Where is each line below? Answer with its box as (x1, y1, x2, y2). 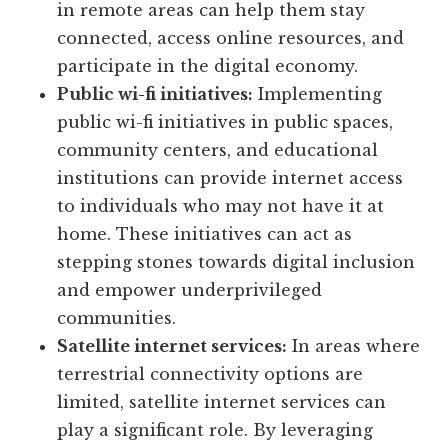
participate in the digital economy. (57, 56, 359, 77)
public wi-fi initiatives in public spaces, (57, 112, 394, 133)
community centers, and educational (57, 140, 379, 161)
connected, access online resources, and (57, 28, 405, 49)
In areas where (287, 336, 421, 357)
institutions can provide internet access (57, 168, 404, 189)
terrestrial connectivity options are (57, 364, 364, 385)
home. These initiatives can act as (57, 224, 353, 245)
